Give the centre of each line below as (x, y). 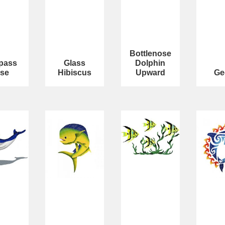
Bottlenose (150, 54)
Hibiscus (75, 73)
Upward (150, 73)
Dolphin (150, 63)
